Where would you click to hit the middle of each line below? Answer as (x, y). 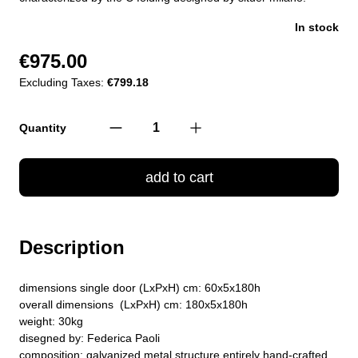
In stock (317, 27)
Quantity (43, 127)
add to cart (179, 177)
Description (72, 247)
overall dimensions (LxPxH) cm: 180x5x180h (133, 304)
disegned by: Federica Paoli (91, 338)
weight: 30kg (51, 321)
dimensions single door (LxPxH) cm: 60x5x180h (140, 287)
